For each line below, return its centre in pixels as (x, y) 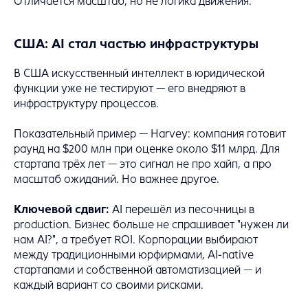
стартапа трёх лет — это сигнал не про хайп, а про (143, 164)
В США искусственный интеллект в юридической (139, 73)
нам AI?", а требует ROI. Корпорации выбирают (136, 239)
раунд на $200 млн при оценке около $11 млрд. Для (147, 148)
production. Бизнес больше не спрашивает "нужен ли (151, 224)
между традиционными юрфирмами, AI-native (134, 254)
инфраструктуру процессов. (86, 103)
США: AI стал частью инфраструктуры (136, 44)
